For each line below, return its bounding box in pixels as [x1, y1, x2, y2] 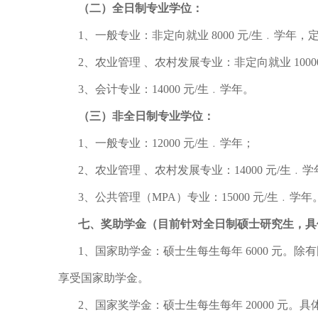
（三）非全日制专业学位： [78, 110, 214, 122]
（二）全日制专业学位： [78, 2, 203, 14]
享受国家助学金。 [58, 272, 149, 284]
